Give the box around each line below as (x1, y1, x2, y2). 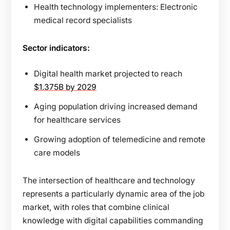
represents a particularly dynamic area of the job (23, 188, 204, 199)
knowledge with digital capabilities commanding (23, 215, 203, 225)
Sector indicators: (23, 43, 90, 53)
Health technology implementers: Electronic (34, 2, 198, 12)
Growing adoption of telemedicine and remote (34, 134, 205, 144)
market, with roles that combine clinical (23, 202, 169, 212)
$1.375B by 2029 (34, 82, 97, 92)
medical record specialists (34, 15, 132, 25)
